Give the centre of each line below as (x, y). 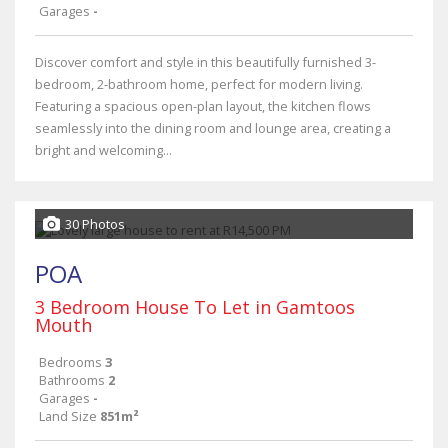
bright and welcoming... (103, 150)
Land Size (68, 416)
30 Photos (95, 224)
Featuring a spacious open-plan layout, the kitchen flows (203, 106)
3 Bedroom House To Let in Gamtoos (195, 307)
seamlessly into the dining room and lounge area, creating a (213, 128)
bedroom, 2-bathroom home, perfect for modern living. (199, 84)
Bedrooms (70, 362)
